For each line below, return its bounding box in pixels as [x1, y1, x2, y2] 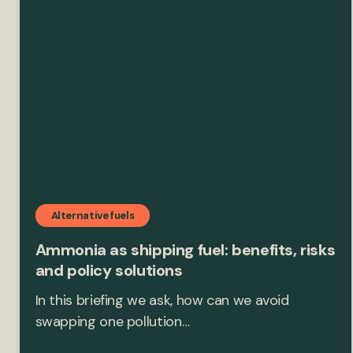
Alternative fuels [50, 209, 135, 223]
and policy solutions [35, 260, 183, 281]
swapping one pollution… [35, 312, 190, 332]
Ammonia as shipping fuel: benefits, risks [35, 240, 336, 261]
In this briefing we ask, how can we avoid [35, 291, 289, 310]
